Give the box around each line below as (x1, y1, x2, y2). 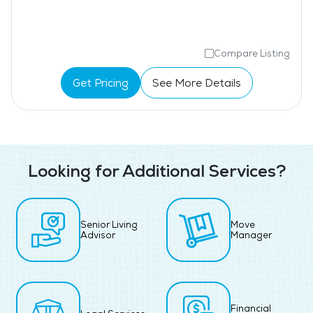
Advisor (80, 229, 115, 242)
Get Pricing (72, 75, 129, 89)
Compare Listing (214, 48, 290, 60)
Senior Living (80, 219, 138, 231)
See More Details (152, 75, 241, 89)
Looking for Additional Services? (27, 161, 286, 182)
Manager (231, 229, 272, 242)
